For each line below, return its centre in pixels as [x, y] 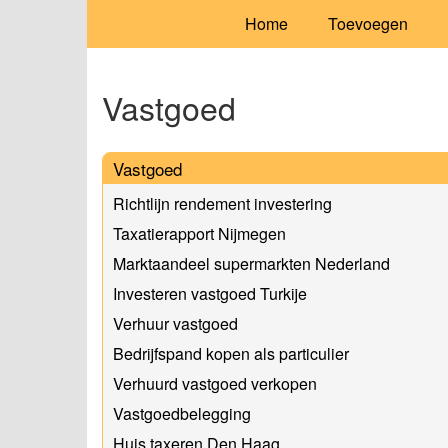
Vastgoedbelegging [182, 413]
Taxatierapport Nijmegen [199, 233]
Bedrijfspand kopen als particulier [231, 353]
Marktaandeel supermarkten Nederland [251, 263]
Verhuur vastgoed [175, 323]
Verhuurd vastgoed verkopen [215, 383]
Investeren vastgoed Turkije [210, 293]
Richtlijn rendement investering [222, 203]
